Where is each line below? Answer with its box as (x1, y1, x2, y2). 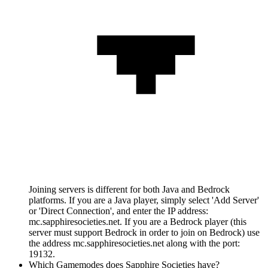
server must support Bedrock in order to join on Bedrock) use (29, 227, 260, 238)
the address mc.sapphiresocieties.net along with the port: (29, 238, 240, 249)
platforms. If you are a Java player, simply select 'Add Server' (29, 195, 259, 206)
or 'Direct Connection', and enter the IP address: (29, 206, 208, 217)
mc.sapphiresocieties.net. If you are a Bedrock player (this (29, 217, 246, 227)
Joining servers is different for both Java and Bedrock (29, 184, 230, 195)
